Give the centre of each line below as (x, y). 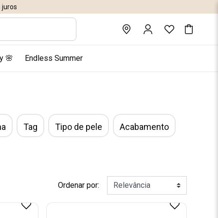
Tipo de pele (79, 127)
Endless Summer (54, 58)
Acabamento (144, 127)
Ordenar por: (79, 185)
